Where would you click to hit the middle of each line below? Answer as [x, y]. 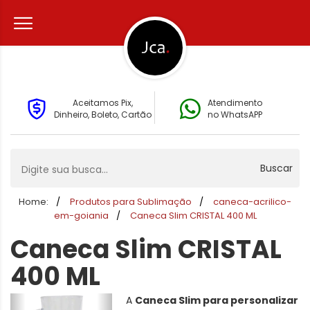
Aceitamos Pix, [103, 103]
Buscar [277, 168]
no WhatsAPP [235, 115]
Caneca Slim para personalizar [217, 300]
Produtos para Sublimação [131, 202]
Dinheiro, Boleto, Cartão [103, 115]
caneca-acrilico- [252, 202]
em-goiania [81, 216]
